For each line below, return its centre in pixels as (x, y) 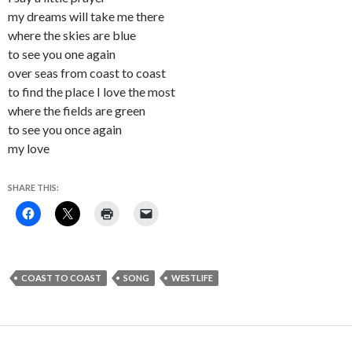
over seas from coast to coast (87, 73)
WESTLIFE (192, 278)
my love (29, 148)
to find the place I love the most (92, 92)
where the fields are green (77, 110)
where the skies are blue (72, 35)
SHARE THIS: (33, 187)
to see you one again (62, 54)
